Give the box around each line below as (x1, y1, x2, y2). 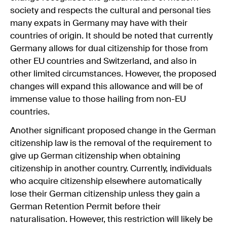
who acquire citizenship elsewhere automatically (10, 177, 202, 186)
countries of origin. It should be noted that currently (10, 31, 213, 41)
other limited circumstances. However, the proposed (10, 69, 216, 79)
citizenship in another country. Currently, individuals (10, 164, 212, 173)
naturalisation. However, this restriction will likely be (10, 215, 213, 224)
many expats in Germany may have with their (10, 19, 187, 28)
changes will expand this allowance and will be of (10, 82, 203, 91)
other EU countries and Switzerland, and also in (10, 57, 197, 66)
